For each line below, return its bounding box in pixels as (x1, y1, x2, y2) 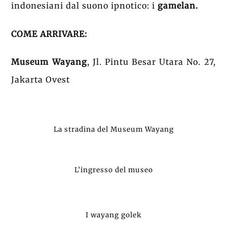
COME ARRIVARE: (11, 28, 88, 39)
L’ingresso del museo (74, 165, 153, 174)
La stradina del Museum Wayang (53, 125, 174, 134)
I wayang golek (85, 210, 142, 219)
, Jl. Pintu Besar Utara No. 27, (87, 57, 216, 67)
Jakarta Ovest (11, 74, 73, 85)
